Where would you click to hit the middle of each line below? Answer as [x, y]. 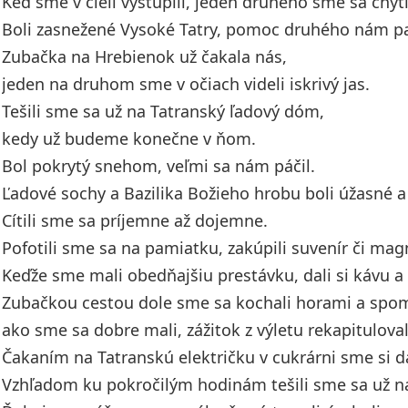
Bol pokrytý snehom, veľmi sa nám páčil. [158, 166]
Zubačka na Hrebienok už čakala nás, [144, 56]
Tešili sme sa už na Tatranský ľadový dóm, [163, 111]
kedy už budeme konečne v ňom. [129, 138]
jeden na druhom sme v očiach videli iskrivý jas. [186, 84]
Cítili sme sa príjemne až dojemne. [135, 220]
